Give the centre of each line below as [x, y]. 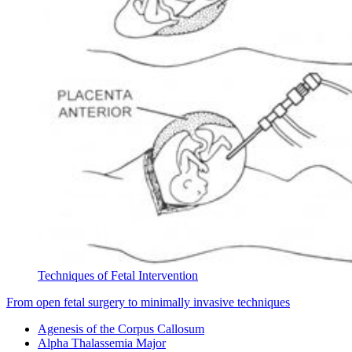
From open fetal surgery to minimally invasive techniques [148, 302]
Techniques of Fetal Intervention [118, 276]
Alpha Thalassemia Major [102, 343]
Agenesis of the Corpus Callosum [121, 329]
